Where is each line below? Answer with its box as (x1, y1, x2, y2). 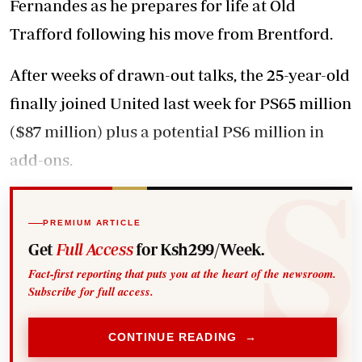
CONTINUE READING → (107, 330, 258, 344)
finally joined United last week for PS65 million (10, 94, 351, 112)
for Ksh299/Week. (133, 239, 264, 259)
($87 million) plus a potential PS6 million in (10, 122, 324, 141)
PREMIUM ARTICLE (43, 218, 141, 228)
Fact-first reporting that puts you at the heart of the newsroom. (28, 264, 337, 282)
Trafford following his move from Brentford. (10, 24, 333, 43)
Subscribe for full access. (28, 282, 154, 300)
